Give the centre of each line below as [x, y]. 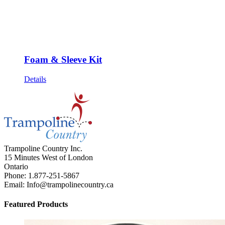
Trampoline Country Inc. [43, 148]
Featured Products [36, 204]
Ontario [16, 166]
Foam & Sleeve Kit [63, 59]
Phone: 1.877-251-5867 [42, 175]
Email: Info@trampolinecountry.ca [59, 184]
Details [35, 79]
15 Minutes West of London [48, 157]
